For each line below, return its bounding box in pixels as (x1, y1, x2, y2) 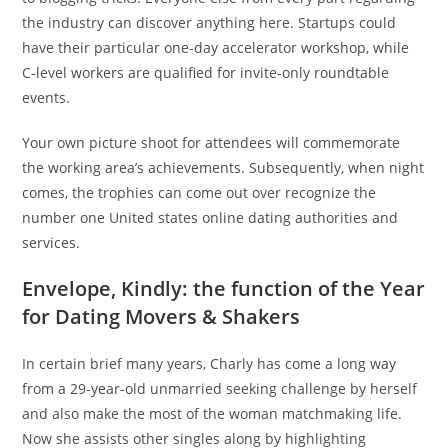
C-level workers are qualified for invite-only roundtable (22, 63, 390, 82)
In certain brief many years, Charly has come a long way (22, 354, 397, 373)
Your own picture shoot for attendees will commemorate (22, 133, 401, 152)
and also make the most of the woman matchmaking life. (22, 404, 403, 423)
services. (22, 233, 81, 252)
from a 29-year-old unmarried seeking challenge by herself (22, 379, 418, 398)
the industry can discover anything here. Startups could (22, 13, 397, 32)
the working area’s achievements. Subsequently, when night (22, 158, 425, 177)
